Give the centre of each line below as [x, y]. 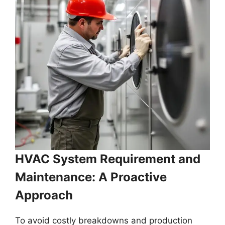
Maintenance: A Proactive [91, 177]
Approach [44, 195]
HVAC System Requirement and [108, 159]
